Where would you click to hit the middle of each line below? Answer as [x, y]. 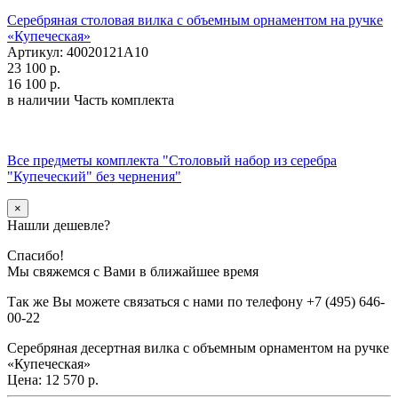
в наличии [39, 99]
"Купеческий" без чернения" [94, 176]
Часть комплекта [124, 99]
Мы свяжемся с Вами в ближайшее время [133, 271]
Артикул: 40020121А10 [78, 52]
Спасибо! [36, 255]
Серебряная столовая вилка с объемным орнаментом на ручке [195, 20]
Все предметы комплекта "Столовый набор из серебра [172, 160]
